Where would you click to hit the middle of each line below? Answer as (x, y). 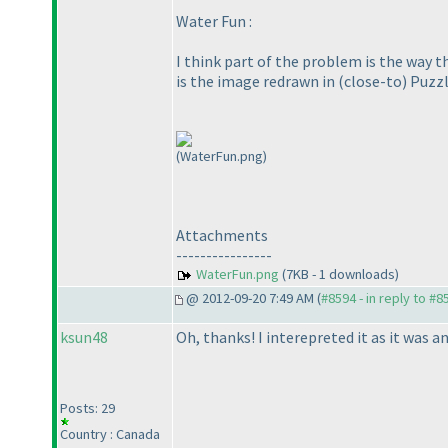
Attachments (222, 235)
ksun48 (84, 337)
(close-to (370, 81)
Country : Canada (110, 434)
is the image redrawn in (257, 81)
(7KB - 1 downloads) (339, 274)
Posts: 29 (87, 408)
